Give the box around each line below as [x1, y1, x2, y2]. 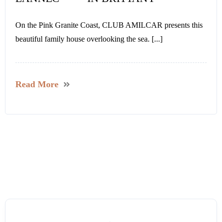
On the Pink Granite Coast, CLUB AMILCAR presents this [15, 21, 203, 30]
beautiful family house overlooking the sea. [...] [15, 35, 163, 44]
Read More [15, 79, 58, 90]
